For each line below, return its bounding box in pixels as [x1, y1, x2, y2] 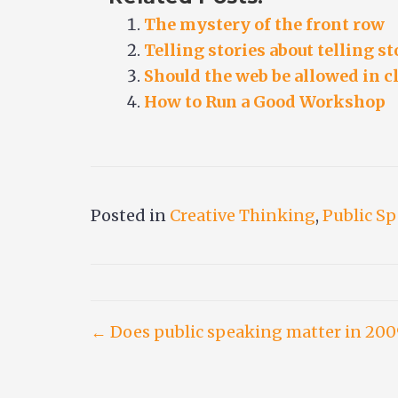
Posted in [91, 205, 170, 226]
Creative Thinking [170, 205, 315, 226]
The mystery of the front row [144, 14, 385, 35]
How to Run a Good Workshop [144, 92, 386, 112]
